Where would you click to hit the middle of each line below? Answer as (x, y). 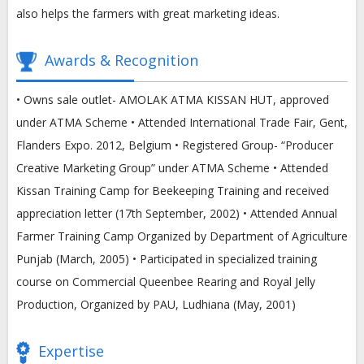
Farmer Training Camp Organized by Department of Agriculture (182, 236)
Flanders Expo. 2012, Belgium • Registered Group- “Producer (175, 145)
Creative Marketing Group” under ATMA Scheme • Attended (172, 168)
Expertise (71, 351)
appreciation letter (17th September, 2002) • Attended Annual (177, 213)
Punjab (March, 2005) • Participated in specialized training (167, 259)
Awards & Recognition (121, 60)
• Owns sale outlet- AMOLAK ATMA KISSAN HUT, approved (173, 100)
